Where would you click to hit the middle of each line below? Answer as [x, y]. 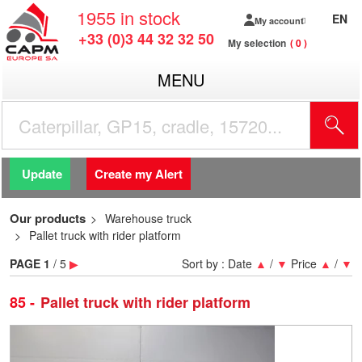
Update [42, 174]
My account [279, 20]
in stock [150, 17]
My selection [257, 43]
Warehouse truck [148, 218]
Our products [48, 218]
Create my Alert [139, 174]
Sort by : [205, 263]
